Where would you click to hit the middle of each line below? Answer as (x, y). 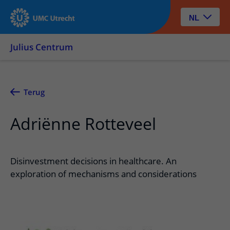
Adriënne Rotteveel (83, 123)
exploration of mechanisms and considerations (103, 174)
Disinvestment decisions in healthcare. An (93, 161)
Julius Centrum (42, 47)
